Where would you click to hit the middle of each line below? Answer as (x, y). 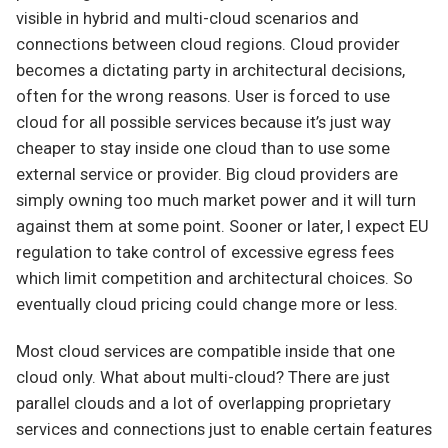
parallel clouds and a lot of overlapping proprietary (203, 404)
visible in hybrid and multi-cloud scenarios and (187, 18)
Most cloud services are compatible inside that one (205, 352)
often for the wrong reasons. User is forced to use (203, 96)
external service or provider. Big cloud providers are (207, 174)
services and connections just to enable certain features (224, 430)
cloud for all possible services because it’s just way (203, 122)
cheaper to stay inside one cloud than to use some (203, 148)
